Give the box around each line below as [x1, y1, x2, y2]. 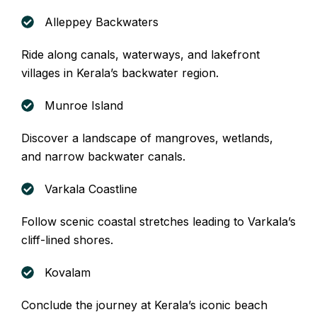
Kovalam [44, 265, 91, 279]
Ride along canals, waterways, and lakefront [21, 47, 260, 62]
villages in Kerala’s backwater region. [21, 65, 219, 80]
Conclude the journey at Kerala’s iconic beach [21, 297, 267, 312]
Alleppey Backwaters [44, 14, 158, 29]
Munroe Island [44, 98, 123, 113]
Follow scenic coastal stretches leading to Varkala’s [21, 214, 296, 229]
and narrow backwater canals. [21, 149, 185, 163]
